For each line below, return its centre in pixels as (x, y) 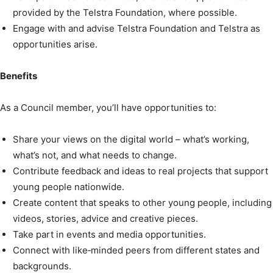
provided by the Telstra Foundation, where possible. (125, 13)
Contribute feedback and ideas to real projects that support (140, 171)
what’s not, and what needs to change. (95, 155)
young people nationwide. (69, 187)
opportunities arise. (55, 44)
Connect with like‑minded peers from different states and (136, 250)
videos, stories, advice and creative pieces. (105, 219)
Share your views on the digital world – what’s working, (131, 140)
